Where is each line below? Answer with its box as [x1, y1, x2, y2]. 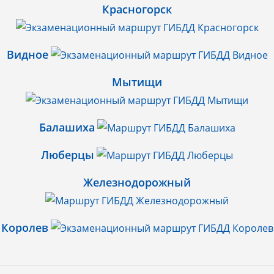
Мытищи [112, 75, 162, 90]
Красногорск [102, 2, 172, 17]
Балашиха [39, 120, 95, 135]
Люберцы [41, 147, 94, 163]
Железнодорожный [83, 175, 191, 190]
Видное [6, 47, 48, 62]
